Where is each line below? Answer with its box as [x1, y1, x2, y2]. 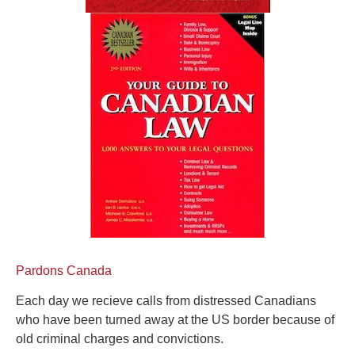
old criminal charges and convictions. [16, 332, 223, 346]
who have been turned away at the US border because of [16, 313, 334, 327]
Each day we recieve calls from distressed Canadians [16, 294, 316, 308]
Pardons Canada [16, 264, 112, 278]
